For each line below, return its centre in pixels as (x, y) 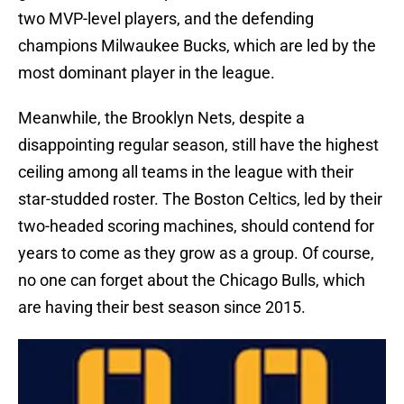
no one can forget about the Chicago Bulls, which (192, 280)
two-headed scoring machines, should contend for (196, 226)
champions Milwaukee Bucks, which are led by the (197, 46)
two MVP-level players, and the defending (166, 19)
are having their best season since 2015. (162, 308)
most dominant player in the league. (147, 73)
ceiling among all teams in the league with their (186, 172)
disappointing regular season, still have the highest (198, 145)
